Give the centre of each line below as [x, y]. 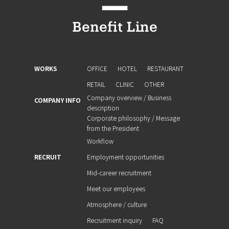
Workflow [100, 141]
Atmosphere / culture [117, 204]
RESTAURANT [165, 68]
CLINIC [125, 84]
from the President [113, 128]
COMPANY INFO [58, 100]
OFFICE [97, 68]
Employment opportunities [125, 157]
